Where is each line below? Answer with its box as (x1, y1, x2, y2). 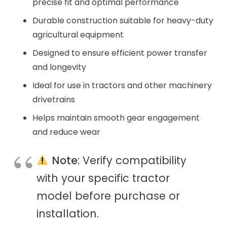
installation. (36, 206, 99, 221)
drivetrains (32, 93, 75, 105)
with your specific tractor (36, 170, 170, 185)
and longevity (32, 61, 86, 73)
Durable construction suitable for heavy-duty (32, 14, 213, 26)
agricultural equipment (32, 28, 124, 41)
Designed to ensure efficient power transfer (32, 47, 207, 59)
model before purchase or (36, 188, 180, 203)
